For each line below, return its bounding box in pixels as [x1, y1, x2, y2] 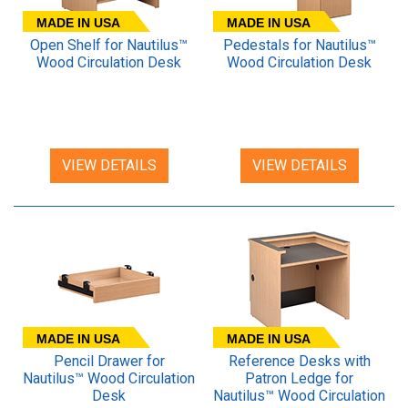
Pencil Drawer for [53, 352, 165, 370]
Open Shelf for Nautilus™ [30, 36, 188, 54]
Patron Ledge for [245, 369, 353, 387]
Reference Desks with [228, 352, 371, 370]
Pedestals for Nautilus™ [222, 36, 376, 54]
